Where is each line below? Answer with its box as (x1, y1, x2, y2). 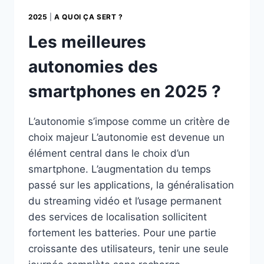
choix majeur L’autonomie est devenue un (28, 131, 225, 143)
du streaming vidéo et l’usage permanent (28, 194, 222, 207)
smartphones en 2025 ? (28, 81, 221, 101)
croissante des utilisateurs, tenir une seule (28, 242, 229, 255)
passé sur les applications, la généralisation (28, 179, 234, 191)
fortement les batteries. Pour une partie (28, 226, 216, 239)
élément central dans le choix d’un (28, 147, 190, 159)
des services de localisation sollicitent (28, 210, 207, 223)
